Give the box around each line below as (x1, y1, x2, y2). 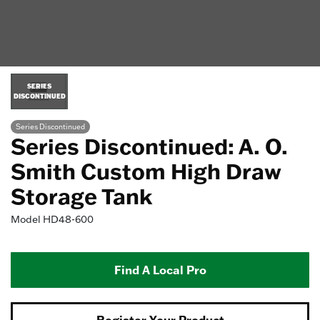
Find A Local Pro (114, 262, 206, 277)
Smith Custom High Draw (11, 157, 281, 185)
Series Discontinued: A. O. (11, 132, 288, 160)
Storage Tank (11, 182, 152, 210)
